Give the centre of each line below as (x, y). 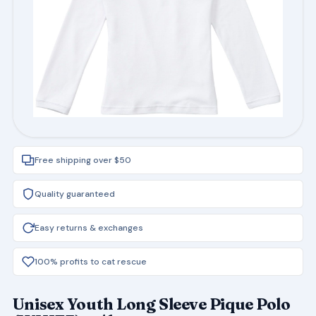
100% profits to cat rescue (90, 262)
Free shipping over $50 (83, 160)
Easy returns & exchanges (89, 228)
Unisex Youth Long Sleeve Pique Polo (151, 304)
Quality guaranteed (74, 194)
